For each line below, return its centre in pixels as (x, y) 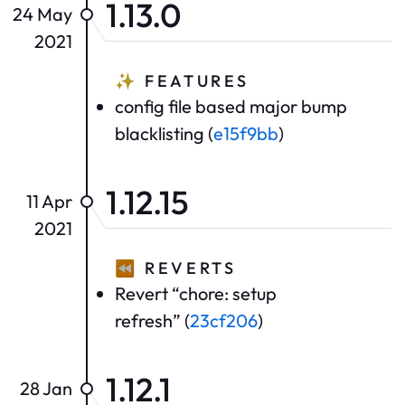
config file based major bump (231, 106)
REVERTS (187, 268)
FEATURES (194, 80)
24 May (42, 14)
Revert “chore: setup (196, 293)
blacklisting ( (164, 133)
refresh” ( (152, 320)
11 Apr (49, 201)
